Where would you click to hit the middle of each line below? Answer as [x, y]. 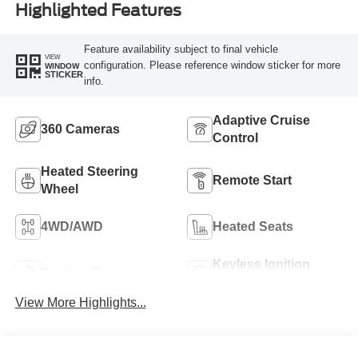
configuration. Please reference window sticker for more [212, 66]
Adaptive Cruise [261, 121]
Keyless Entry [83, 273]
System [235, 282]
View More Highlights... [80, 302]
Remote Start [252, 181]
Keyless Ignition [261, 265]
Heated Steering [89, 172]
